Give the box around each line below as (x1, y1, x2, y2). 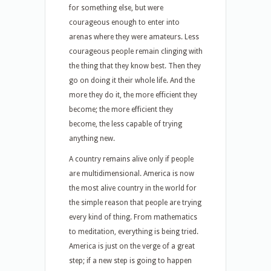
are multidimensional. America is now (69, 169, 194, 178)
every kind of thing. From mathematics (69, 213, 197, 221)
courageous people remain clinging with (69, 47, 203, 56)
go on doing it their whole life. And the (69, 76, 195, 85)
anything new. (69, 134, 115, 143)
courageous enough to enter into (69, 18, 180, 27)
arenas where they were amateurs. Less (69, 33, 199, 41)
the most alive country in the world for (69, 184, 197, 192)
